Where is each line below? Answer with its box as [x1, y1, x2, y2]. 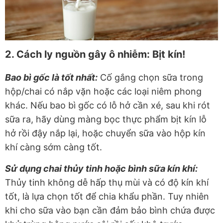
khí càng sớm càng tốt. [5, 142, 102, 153]
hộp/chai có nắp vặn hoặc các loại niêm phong [5, 86, 202, 97]
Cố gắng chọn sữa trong [98, 72, 203, 83]
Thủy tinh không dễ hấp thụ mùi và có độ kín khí [5, 177, 209, 188]
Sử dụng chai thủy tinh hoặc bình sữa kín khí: [5, 163, 198, 174]
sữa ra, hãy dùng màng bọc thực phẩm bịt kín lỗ [5, 114, 207, 125]
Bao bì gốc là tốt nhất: [5, 72, 98, 83]
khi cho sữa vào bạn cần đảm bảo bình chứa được [5, 205, 215, 216]
